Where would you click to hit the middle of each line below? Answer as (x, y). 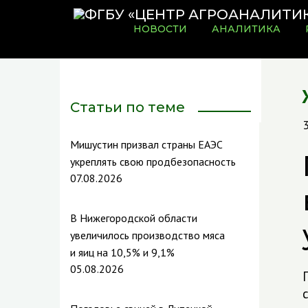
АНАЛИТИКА (246, 29)
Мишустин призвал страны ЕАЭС (146, 144)
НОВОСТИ (160, 29)
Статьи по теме (128, 107)
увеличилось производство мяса (147, 235)
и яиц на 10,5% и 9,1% (122, 252)
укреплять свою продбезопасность (153, 162)
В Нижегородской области (134, 218)
